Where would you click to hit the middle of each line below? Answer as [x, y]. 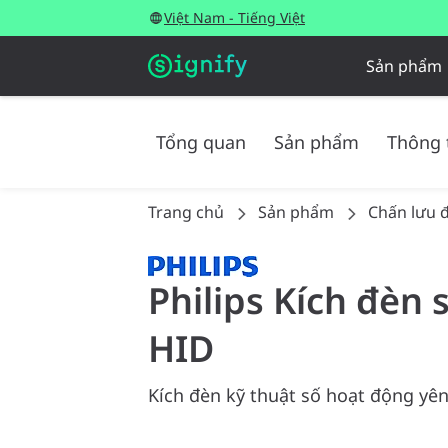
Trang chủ [186, 212]
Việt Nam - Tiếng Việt [234, 17]
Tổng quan [201, 142]
